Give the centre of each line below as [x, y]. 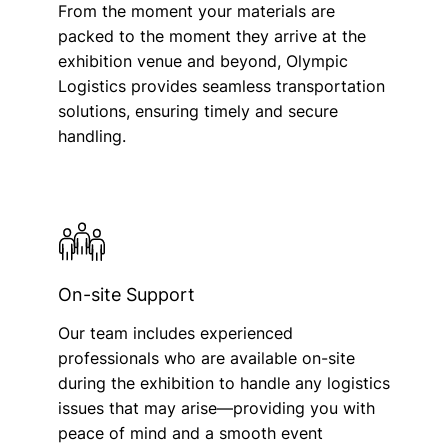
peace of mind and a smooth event [190, 432]
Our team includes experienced [175, 332]
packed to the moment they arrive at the [211, 35]
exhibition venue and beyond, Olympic [202, 60]
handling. [91, 135]
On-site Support [126, 294]
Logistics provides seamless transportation [221, 85]
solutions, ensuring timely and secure [197, 110]
